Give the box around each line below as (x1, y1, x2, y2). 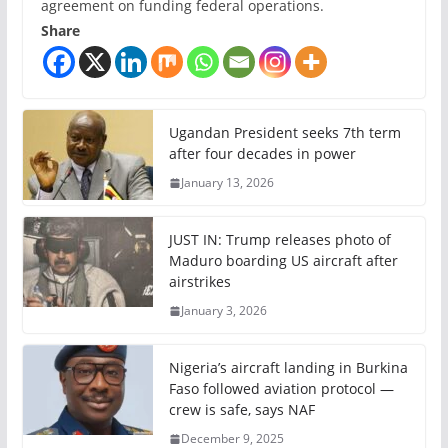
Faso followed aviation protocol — (168, 379, 394, 399)
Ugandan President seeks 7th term (168, 123, 401, 143)
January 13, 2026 (180, 174, 274, 192)
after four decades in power (168, 144, 356, 164)
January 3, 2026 (180, 302, 267, 320)
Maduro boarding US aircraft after (168, 251, 398, 271)
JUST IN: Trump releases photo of (168, 230, 391, 250)
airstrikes (168, 272, 231, 292)
